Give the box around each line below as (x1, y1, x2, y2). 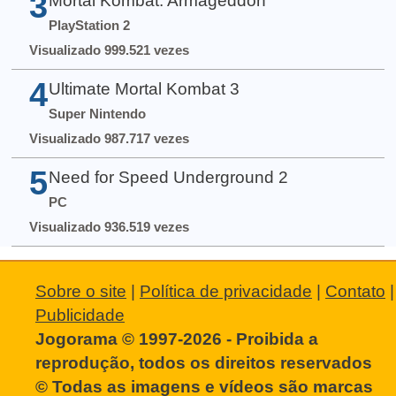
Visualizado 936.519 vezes (28, 219, 189, 235)
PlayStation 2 (48, 18, 130, 34)
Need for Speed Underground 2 (48, 168, 288, 187)
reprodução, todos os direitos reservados (35, 353, 372, 372)
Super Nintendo (48, 106, 146, 122)
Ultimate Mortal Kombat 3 (48, 80, 240, 99)
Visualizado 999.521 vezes (28, 42, 189, 58)
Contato (325, 281, 385, 301)
